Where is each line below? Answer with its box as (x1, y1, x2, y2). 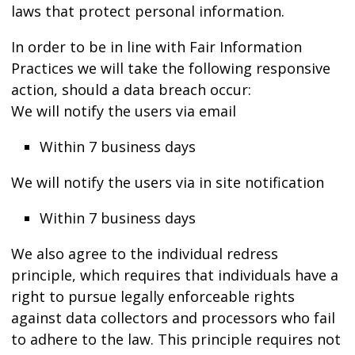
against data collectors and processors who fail (10, 307, 335, 327)
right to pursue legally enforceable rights (10, 286, 295, 306)
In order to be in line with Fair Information (10, 36, 302, 56)
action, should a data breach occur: (10, 79, 251, 99)
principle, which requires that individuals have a (10, 265, 338, 284)
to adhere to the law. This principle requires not (10, 329, 341, 349)
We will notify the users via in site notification (10, 172, 324, 192)
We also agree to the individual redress (10, 243, 278, 263)
